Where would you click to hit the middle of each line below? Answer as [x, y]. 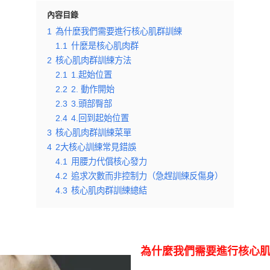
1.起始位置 [92, 75]
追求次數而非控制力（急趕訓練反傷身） [147, 176]
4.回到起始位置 [100, 118]
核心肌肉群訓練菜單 [93, 133]
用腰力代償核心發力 [109, 162]
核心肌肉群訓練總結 [109, 190]
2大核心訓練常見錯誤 [96, 147]
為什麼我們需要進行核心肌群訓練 [119, 31]
